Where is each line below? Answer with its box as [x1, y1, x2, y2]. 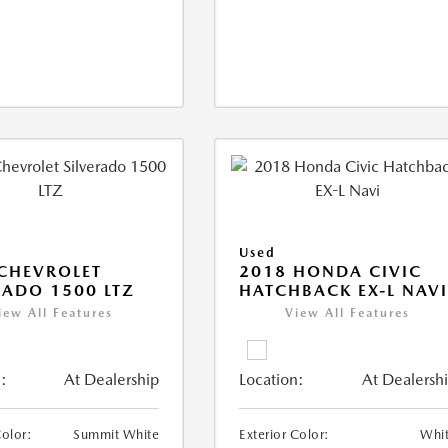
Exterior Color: [239, 427, 330, 442]
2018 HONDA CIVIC [239, 262, 423, 281]
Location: [239, 370, 305, 389]
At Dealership [64, 370, 160, 389]
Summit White [73, 427, 160, 442]
